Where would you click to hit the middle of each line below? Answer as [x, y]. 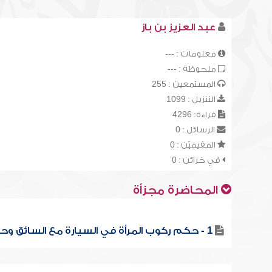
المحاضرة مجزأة [177, 190]
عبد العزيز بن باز [178, 27]
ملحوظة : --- [192, 69]
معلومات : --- [191, 54]
